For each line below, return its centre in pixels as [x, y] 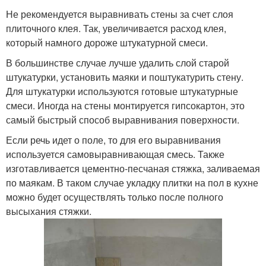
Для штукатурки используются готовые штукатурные [122, 91]
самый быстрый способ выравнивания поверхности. [123, 120]
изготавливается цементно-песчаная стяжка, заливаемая [133, 169]
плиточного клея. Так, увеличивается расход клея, [116, 28]
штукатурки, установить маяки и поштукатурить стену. [125, 77]
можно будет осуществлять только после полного [115, 197]
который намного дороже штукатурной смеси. [107, 43]
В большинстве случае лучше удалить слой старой [118, 63]
